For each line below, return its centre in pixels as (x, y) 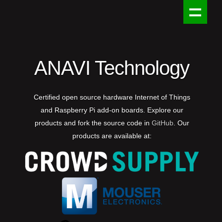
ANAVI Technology (112, 68)
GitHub (162, 123)
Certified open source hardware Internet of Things (112, 97)
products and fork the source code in (93, 123)
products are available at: (112, 136)
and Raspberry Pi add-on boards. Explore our (112, 110)
